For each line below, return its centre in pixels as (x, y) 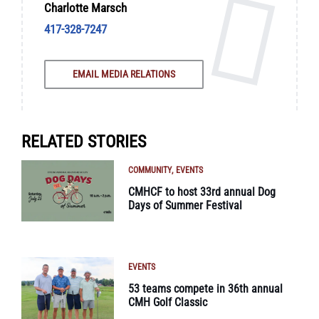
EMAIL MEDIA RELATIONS (124, 74)
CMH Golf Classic (168, 303)
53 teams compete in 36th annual (205, 289)
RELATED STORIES (84, 141)
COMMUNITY (150, 170)
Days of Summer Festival (185, 205)
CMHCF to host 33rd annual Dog (202, 192)
